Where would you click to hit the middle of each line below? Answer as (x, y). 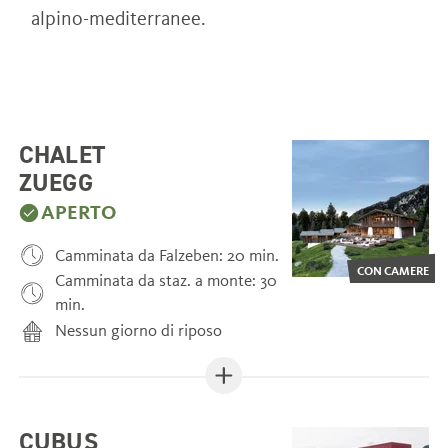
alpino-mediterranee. (118, 18)
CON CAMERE (393, 271)
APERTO (79, 212)
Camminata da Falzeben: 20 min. (167, 255)
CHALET (62, 153)
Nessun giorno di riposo (139, 330)
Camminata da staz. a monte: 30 (166, 281)
